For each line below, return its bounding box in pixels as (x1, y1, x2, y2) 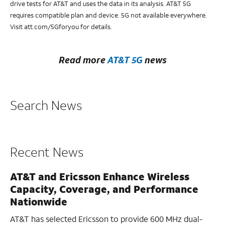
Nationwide (10, 195, 67, 208)
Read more (58, 54, 107, 66)
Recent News (10, 144, 83, 161)
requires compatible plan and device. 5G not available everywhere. (10, 11, 207, 20)
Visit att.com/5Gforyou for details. (10, 23, 112, 32)
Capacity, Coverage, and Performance (10, 182, 198, 196)
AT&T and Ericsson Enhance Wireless (10, 170, 189, 183)
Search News (10, 97, 82, 114)
